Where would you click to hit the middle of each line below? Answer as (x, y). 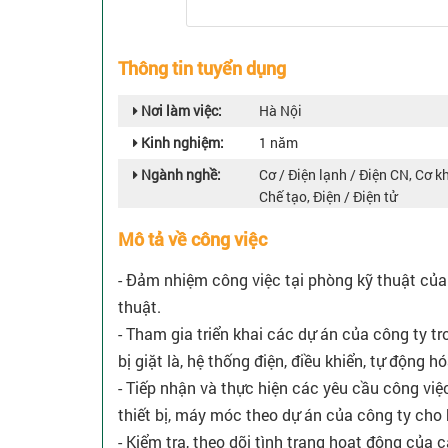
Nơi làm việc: (180, 111)
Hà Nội (280, 111)
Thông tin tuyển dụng (202, 68)
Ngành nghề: (179, 175)
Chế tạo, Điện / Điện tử (328, 197)
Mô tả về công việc (192, 239)
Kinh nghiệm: (181, 143)
